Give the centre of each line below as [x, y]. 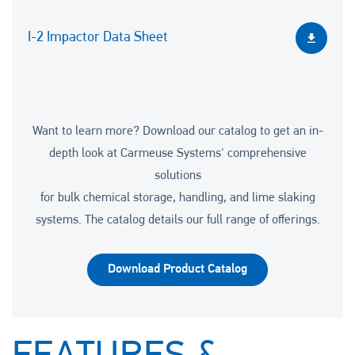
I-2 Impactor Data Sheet [98, 37]
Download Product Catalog [177, 269]
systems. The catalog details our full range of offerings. [177, 220]
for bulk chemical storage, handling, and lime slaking [177, 198]
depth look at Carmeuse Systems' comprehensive [177, 153]
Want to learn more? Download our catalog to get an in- [177, 131]
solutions [177, 176]
